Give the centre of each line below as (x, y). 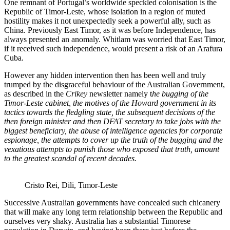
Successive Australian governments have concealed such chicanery (112, 203)
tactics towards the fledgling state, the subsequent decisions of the (110, 112)
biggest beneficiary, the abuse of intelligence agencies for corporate (113, 131)
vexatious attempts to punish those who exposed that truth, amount (112, 149)
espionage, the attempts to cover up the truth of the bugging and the (113, 140)
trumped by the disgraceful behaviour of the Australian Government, (114, 85)
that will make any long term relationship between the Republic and (113, 212)
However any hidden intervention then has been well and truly (105, 75)
